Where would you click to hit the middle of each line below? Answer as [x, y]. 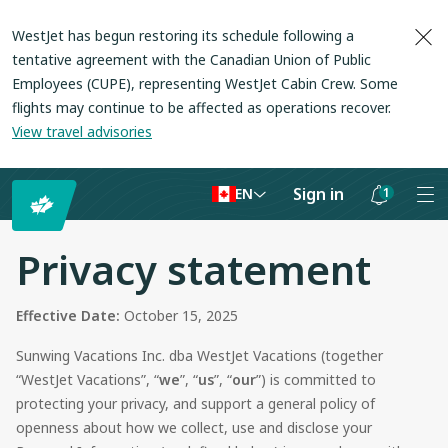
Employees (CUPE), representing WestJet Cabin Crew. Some [205, 83]
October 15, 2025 [181, 315]
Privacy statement [193, 269]
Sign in [318, 193]
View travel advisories [82, 131]
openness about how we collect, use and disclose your [194, 427]
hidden [384, 272]
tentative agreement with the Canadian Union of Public [191, 59]
